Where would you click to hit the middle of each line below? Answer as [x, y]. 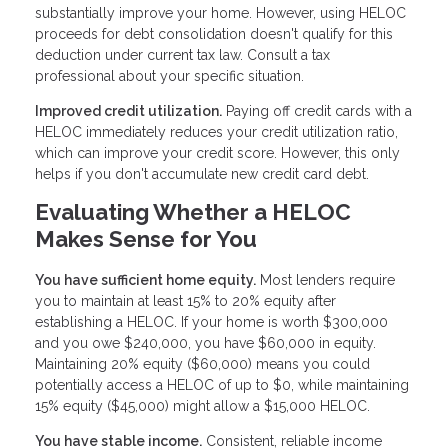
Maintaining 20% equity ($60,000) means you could [202, 363]
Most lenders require [325, 279]
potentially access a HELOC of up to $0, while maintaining [222, 384]
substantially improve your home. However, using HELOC [220, 12]
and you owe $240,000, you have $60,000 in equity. [205, 342]
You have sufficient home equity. [145, 279]
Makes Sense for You [146, 238]
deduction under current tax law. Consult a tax [182, 54]
